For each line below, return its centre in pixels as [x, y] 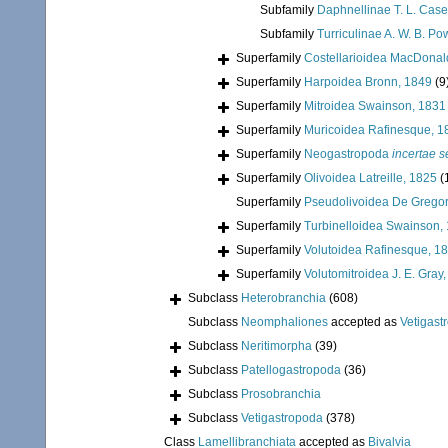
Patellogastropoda [291, 370]
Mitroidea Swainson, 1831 [375, 106]
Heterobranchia [283, 298]
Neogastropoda [348, 154]
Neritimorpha [276, 346]
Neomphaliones [284, 322]
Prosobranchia [281, 394]
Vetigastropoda [282, 418]
